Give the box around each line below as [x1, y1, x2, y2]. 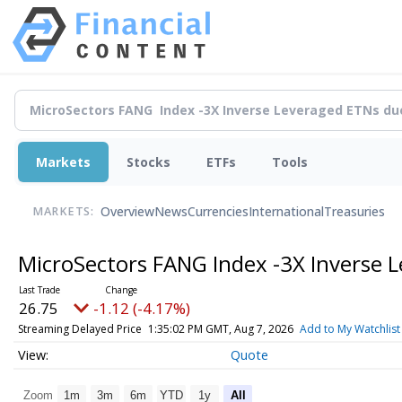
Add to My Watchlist [299, 320, 400, 336]
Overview [100, 203, 154, 221]
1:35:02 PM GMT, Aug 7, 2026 [147, 320, 293, 336]
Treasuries [324, 203, 385, 221]
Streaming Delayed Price [17, 320, 142, 336]
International [249, 203, 324, 221]
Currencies [188, 203, 249, 221]
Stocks [127, 153, 170, 170]
